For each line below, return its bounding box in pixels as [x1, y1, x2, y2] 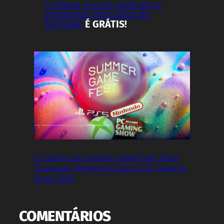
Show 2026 [34, 173, 74, 183]
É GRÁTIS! [84, 18, 127, 30]
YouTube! [44, 18, 82, 30]
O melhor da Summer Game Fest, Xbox [34, 152, 178, 162]
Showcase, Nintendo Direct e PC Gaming [34, 162, 186, 173]
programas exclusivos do [44, 9, 150, 21]
